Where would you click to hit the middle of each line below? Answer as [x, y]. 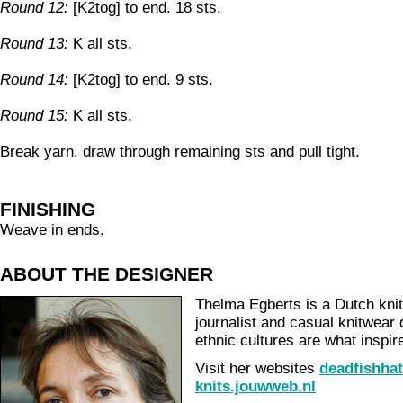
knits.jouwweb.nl [255, 386]
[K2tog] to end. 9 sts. [141, 80]
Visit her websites [257, 368]
